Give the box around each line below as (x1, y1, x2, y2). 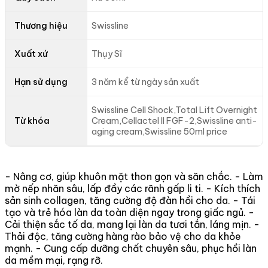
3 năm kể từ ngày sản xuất (92, 77, 200, 88)
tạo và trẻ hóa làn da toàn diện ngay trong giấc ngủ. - (5, 206, 254, 218)
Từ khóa (14, 115, 50, 126)
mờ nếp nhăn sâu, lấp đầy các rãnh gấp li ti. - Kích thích (5, 182, 260, 194)
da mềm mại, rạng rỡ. (5, 254, 103, 266)
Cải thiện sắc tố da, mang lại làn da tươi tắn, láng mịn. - (5, 218, 260, 230)
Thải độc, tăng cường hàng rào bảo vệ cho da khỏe (5, 230, 241, 242)
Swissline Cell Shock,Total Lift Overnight (92, 105, 258, 116)
